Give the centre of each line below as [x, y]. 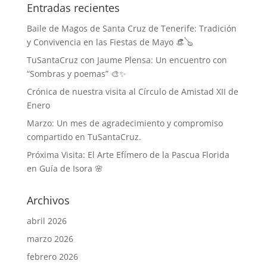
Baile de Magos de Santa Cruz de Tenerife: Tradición [131, 28]
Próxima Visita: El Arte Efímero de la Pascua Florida [128, 155]
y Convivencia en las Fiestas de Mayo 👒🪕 [109, 42]
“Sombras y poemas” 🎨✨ [76, 74]
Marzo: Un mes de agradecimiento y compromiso [125, 123]
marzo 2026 [50, 239]
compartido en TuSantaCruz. [84, 137]
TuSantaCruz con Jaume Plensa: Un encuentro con [127, 60]
